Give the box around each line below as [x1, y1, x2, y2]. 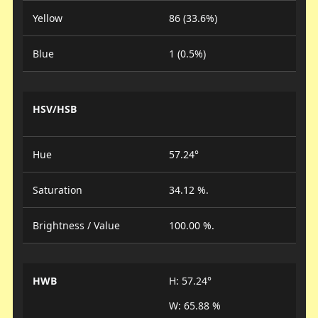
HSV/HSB [32, 102, 77, 116]
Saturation [32, 182, 82, 197]
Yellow [32, 11, 62, 25]
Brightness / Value [32, 218, 120, 232]
